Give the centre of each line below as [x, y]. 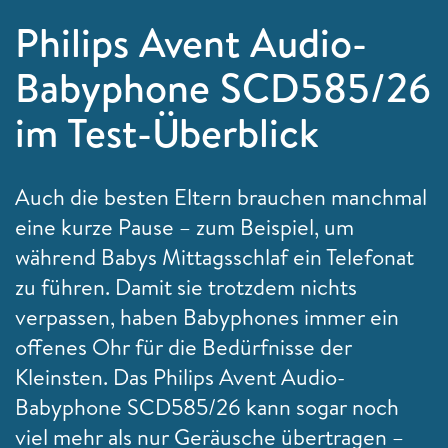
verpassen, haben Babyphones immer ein [207, 316]
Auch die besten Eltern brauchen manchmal [221, 196]
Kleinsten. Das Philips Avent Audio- [180, 376]
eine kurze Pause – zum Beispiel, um [184, 226]
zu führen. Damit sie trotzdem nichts [186, 286]
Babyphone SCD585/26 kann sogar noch [207, 406]
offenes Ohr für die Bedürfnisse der [183, 346]
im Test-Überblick [167, 132]
